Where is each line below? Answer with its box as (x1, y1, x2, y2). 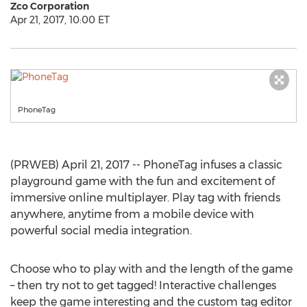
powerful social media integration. (10, 224, 192, 237)
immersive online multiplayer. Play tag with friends (10, 191, 280, 204)
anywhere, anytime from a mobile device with (10, 208, 254, 221)
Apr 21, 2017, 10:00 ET (10, 14, 110, 26)
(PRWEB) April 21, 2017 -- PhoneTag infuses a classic (10, 158, 282, 171)
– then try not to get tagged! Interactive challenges (10, 279, 276, 292)
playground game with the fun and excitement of (10, 175, 275, 188)
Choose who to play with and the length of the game (10, 262, 293, 275)
